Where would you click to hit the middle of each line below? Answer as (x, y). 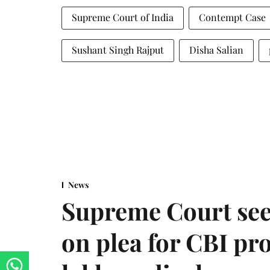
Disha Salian (216, 49)
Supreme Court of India (123, 17)
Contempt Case (232, 17)
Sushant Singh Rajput (118, 49)
